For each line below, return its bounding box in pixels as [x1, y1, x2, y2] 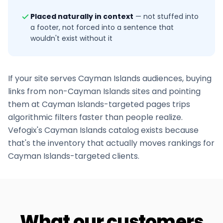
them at [8, 99, 42, 110]
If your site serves [8, 73, 78, 84]
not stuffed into [143, 11, 199, 21]
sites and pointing [130, 86, 201, 97]
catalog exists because [107, 124, 199, 136]
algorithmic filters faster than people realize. [8, 111, 183, 123]
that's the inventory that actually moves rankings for [8, 137, 215, 149]
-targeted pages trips [104, 99, 190, 110]
